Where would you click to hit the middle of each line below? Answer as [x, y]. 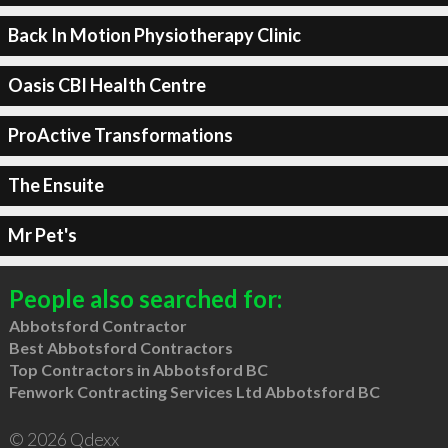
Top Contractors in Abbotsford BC [138, 369]
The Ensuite [55, 185]
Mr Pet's [42, 235]
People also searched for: [145, 298]
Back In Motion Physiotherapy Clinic [154, 35]
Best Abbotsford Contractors [120, 347]
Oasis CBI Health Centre [106, 85]
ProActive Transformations [120, 135]
